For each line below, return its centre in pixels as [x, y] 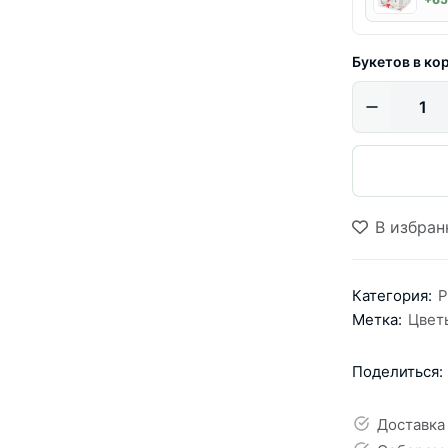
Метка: [377, 320]
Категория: [392, 296]
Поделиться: [397, 371]
